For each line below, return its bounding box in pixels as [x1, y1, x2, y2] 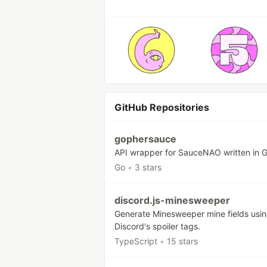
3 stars [135, 162, 162, 172]
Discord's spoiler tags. [114, 221, 200, 231]
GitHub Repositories [114, 101, 209, 113]
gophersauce [114, 133, 176, 145]
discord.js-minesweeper [114, 194, 230, 206]
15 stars [167, 236, 198, 246]
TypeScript [114, 236, 157, 246]
